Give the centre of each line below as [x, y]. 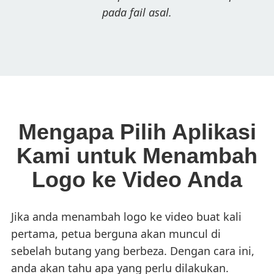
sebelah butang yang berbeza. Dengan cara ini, [133, 250]
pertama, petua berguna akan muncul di [116, 233]
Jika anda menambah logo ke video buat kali [126, 216]
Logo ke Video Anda [137, 179]
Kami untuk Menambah [137, 155]
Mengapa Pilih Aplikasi [137, 131]
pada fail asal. [137, 12]
